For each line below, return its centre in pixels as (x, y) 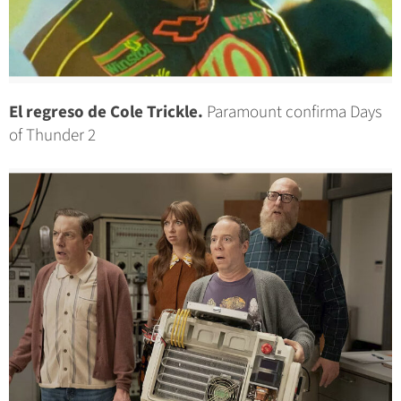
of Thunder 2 (52, 135)
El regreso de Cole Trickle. (106, 112)
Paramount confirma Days (293, 112)
